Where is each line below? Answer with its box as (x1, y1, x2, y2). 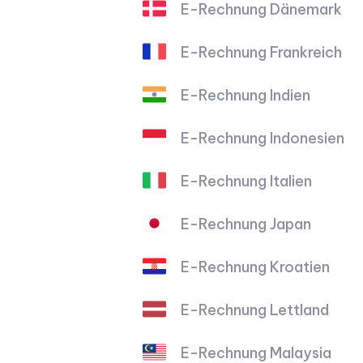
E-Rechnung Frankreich (181, 42, 343, 62)
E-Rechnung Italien (181, 171, 313, 190)
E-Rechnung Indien (181, 85, 311, 105)
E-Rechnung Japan (181, 214, 312, 233)
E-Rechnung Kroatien (181, 257, 331, 276)
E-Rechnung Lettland (181, 300, 330, 319)
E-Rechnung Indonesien (181, 128, 345, 147)
